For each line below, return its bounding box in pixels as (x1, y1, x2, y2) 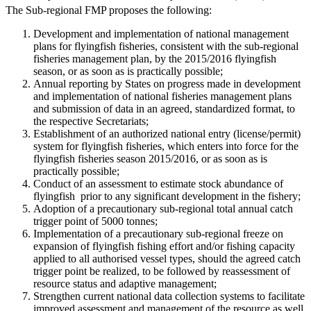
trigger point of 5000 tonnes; (33, 215, 158, 227)
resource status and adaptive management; (33, 277, 217, 289)
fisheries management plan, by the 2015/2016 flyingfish (33, 52, 276, 65)
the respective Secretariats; (33, 115, 149, 127)
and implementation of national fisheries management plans (33, 90, 292, 102)
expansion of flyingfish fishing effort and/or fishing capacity (33, 239, 295, 252)
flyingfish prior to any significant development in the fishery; (33, 190, 301, 202)
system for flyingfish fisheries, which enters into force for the (33, 140, 299, 152)
